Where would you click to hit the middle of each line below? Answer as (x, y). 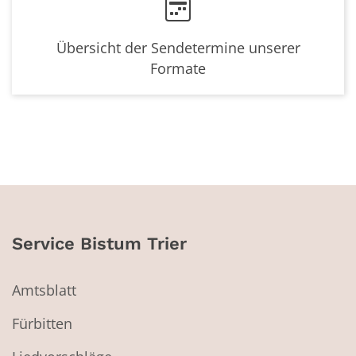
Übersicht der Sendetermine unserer (178, 48)
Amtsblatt (44, 290)
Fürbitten (42, 324)
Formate (178, 69)
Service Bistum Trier (99, 244)
